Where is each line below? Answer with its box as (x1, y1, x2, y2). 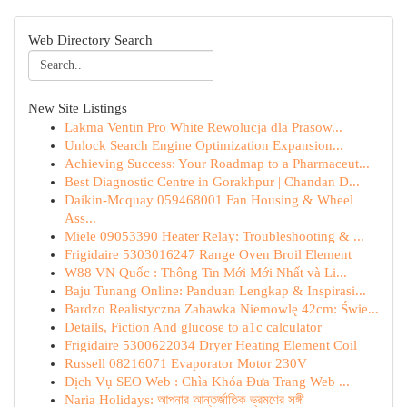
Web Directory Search (28, 33, 153, 47)
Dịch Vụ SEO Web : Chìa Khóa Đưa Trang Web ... (65, 374, 350, 389)
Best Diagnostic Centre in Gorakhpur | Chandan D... (65, 174, 360, 189)
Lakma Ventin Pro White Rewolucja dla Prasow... (65, 120, 342, 134)
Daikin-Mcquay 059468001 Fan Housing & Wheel (65, 193, 353, 207)
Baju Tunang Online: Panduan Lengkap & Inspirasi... (65, 283, 366, 298)
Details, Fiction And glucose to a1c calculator (65, 320, 322, 334)
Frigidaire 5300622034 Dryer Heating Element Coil (65, 338, 357, 352)
